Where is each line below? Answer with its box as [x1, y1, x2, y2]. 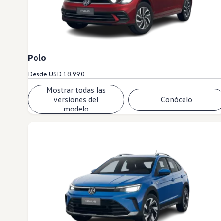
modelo [63, 104, 89, 114]
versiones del [53, 94, 99, 105]
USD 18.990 [49, 70, 85, 78]
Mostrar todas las [46, 85, 106, 95]
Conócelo [160, 94, 192, 105]
